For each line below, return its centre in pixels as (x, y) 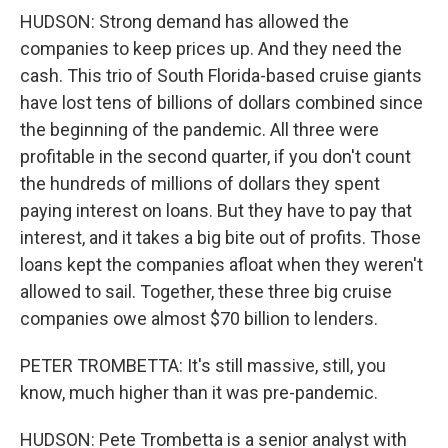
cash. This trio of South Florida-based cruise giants (221, 75)
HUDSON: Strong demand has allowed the (184, 21)
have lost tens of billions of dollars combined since (221, 102)
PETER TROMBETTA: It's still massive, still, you (203, 365)
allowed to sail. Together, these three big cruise (206, 291)
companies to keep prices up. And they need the (211, 48)
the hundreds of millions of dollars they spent (200, 183)
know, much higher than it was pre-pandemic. (199, 392)
